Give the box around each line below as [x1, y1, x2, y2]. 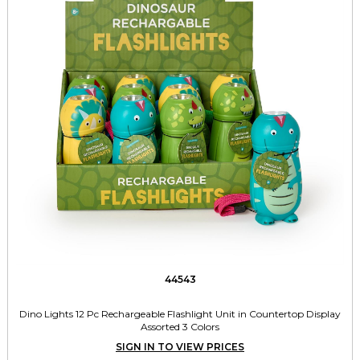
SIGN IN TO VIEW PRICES [116, 341, 244, 353]
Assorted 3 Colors [141, 321, 219, 333]
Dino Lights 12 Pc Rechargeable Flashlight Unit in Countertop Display [19, 308, 341, 320]
